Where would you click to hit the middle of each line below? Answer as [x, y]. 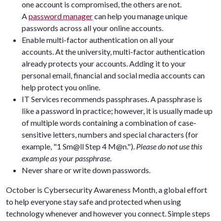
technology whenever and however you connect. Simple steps [108, 213]
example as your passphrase [66, 158]
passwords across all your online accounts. [93, 28]
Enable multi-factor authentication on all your [98, 40]
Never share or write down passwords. [87, 170]
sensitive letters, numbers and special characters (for [110, 134]
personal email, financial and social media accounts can [113, 75]
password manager [61, 16]
